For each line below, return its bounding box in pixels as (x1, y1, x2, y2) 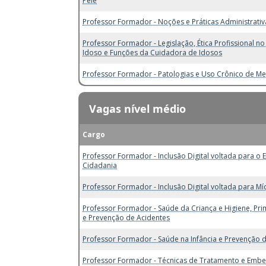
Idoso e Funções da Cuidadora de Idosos (83, 47, 222, 58)
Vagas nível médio (89, 101, 186, 116)
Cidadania (83, 160, 117, 170)
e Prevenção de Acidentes (83, 212, 170, 223)
